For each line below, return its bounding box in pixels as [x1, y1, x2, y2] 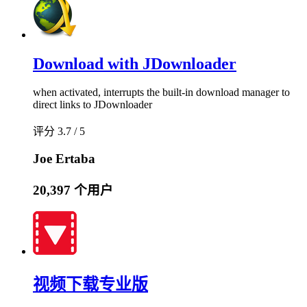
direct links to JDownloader [33, 99, 152, 111]
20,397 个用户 [33, 182, 113, 197]
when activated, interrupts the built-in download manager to [33, 86, 290, 99]
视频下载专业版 [33, 275, 148, 294]
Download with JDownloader [33, 54, 236, 73]
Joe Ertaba [33, 151, 95, 167]
